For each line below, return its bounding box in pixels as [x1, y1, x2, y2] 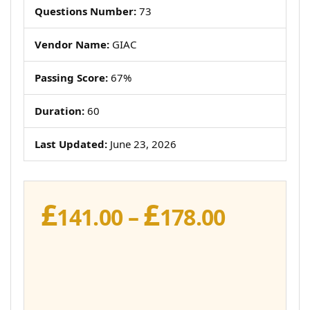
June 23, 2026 [107, 137, 176, 151]
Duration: [35, 104, 84, 118]
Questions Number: [35, 4, 136, 18]
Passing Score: [35, 71, 108, 84]
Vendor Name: [35, 37, 109, 51]
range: [224, 219, 293, 249]
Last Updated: [35, 137, 107, 151]
